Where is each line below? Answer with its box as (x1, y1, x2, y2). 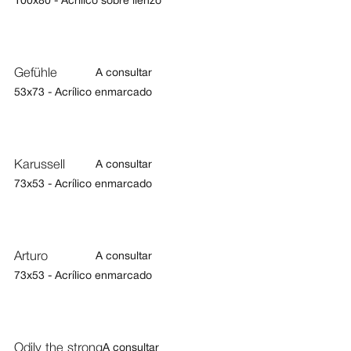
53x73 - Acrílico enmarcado (13, 88, 152, 99)
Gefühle (13, 67, 57, 80)
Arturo (13, 251, 48, 263)
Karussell (13, 159, 65, 172)
